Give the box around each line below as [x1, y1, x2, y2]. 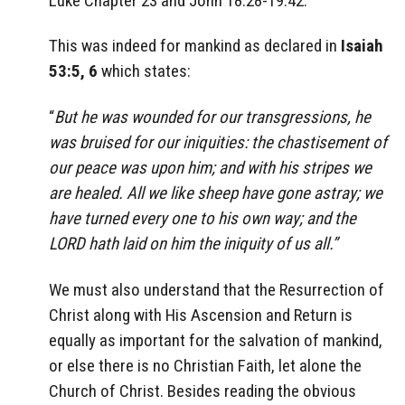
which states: [98, 61, 191, 82]
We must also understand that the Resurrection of [49, 278, 384, 300]
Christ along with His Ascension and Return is [49, 304, 353, 325]
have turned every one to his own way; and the [49, 208, 356, 230]
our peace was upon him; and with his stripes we [49, 157, 372, 179]
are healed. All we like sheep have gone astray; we [49, 183, 382, 204]
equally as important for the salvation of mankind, [49, 329, 382, 351]
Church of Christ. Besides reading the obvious [49, 380, 356, 401]
